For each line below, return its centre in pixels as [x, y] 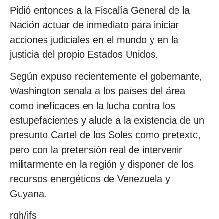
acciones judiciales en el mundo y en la [94, 40]
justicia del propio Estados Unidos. [84, 55]
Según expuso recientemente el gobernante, [106, 76]
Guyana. [28, 193]
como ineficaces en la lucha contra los [92, 105]
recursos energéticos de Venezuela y [90, 179]
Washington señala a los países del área [98, 91]
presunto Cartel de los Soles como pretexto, [105, 135]
